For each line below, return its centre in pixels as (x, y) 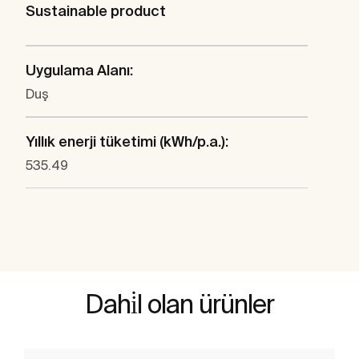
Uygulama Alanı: (79, 71)
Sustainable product (96, 11)
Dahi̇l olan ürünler (179, 304)
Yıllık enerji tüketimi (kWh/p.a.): (127, 142)
